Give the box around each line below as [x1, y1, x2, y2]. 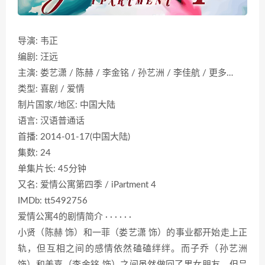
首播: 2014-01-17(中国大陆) [18, 132, 130, 141]
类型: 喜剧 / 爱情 [18, 84, 85, 93]
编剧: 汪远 [18, 52, 58, 62]
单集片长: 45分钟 [18, 164, 86, 173]
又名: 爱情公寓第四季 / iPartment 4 [18, 180, 156, 189]
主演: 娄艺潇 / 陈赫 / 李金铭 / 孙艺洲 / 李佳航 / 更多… [18, 68, 233, 77]
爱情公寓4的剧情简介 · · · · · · [18, 212, 131, 221]
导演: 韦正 [18, 36, 58, 46]
